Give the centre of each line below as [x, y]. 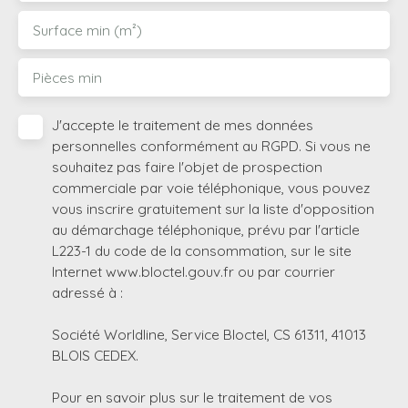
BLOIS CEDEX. [95, 355]
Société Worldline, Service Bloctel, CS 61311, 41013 [209, 334]
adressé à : [87, 292]
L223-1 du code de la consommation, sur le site [202, 250]
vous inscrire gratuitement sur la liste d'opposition [213, 208]
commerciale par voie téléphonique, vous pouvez [211, 187]
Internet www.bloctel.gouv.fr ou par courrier [194, 271]
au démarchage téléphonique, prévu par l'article [206, 229]
